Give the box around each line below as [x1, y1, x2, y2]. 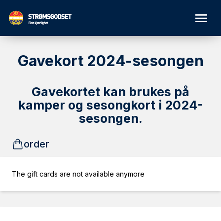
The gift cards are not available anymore [12, 170, 145, 178]
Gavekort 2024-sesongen [17, 52, 204, 70]
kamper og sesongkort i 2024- [18, 98, 203, 112]
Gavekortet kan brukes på [32, 84, 189, 99]
